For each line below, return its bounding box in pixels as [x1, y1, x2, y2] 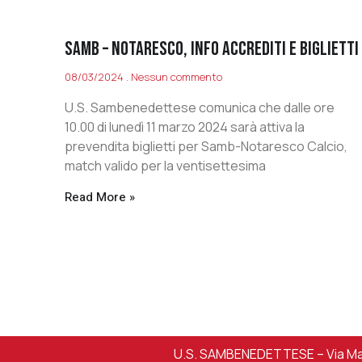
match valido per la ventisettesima [65, 157, 266, 175]
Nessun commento [128, 69, 222, 85]
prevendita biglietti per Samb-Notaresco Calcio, [65, 137, 347, 156]
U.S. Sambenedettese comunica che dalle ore [65, 99, 335, 117]
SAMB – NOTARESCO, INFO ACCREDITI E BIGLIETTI [65, 37, 359, 61]
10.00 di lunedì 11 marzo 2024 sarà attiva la [65, 118, 305, 137]
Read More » [65, 188, 135, 207]
